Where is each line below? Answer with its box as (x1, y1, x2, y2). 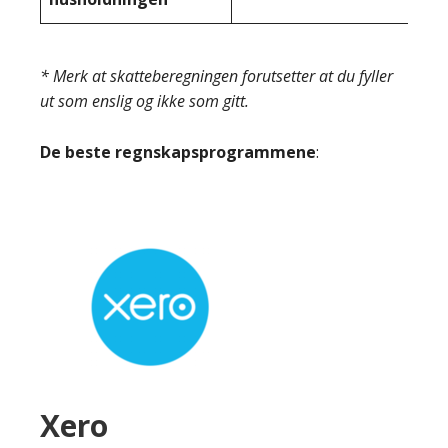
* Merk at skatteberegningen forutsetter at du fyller (40, 65, 393, 87)
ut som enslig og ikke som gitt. (40, 90, 249, 112)
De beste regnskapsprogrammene (40, 141, 316, 163)
